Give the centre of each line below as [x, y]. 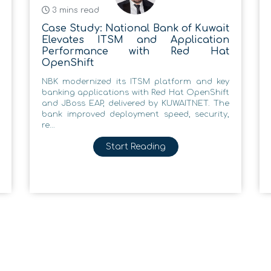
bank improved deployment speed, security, [135, 114]
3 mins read [74, 10]
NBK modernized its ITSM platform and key [135, 81]
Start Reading [135, 146]
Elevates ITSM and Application [135, 40]
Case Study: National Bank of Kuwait [135, 28]
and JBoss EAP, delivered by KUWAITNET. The [135, 103]
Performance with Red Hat [135, 51]
